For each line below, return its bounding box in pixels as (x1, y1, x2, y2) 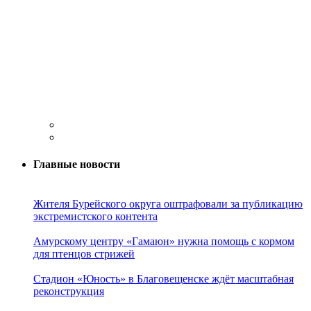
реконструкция (33, 285, 104, 298)
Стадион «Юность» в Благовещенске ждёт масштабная (33, 273, 294, 285)
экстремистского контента (33, 210, 158, 223)
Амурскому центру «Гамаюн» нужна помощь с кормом (33, 235, 294, 248)
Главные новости (33, 158, 120, 171)
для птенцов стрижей (33, 248, 135, 260)
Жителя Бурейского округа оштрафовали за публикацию (33, 198, 303, 210)
